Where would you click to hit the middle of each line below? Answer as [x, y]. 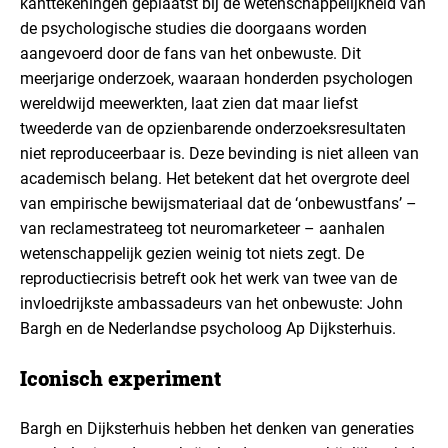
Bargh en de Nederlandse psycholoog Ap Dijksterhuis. [208, 328]
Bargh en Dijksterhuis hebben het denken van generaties [217, 428]
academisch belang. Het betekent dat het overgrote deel [215, 178]
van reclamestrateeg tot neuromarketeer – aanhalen [202, 228]
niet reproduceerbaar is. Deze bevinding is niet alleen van [219, 153]
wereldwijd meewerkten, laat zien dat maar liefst [189, 103]
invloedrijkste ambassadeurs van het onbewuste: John [211, 303]
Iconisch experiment [120, 378]
